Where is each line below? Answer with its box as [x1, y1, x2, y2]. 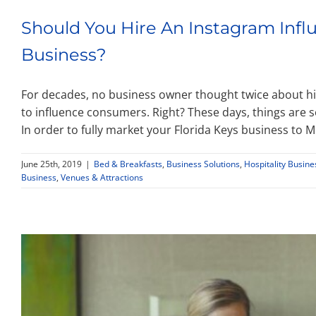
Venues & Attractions [61, 171, 143, 184]
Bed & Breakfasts [94, 158, 162, 171]
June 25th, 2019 [21, 158, 82, 171]
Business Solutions [166, 158, 240, 171]
